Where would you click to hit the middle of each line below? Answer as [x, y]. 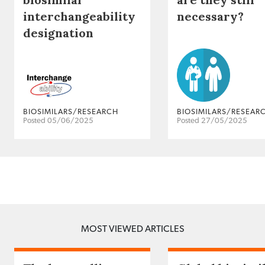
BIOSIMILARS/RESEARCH [71, 112]
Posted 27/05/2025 [212, 121]
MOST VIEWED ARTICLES [132, 229]
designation [58, 33]
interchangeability [79, 17]
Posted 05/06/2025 [58, 121]
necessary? [210, 17]
